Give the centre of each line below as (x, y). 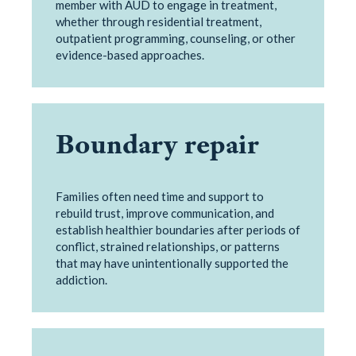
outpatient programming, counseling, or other (176, 38)
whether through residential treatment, (159, 21)
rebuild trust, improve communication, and (165, 213)
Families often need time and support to (160, 196)
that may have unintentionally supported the (172, 263)
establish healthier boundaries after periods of (178, 229)
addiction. (81, 279)
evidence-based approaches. (130, 54)
